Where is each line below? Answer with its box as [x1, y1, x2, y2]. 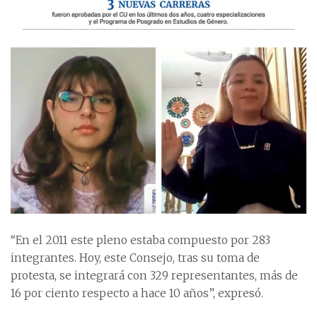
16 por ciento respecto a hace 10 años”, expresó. [11, 286, 263, 300]
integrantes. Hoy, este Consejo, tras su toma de [11, 250, 260, 265]
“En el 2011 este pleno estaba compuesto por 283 [11, 233, 270, 247]
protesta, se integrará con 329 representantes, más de [11, 268, 298, 282]
